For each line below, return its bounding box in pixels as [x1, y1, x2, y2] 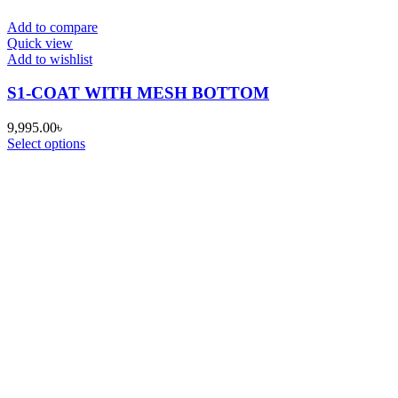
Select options [7, 135, 85, 151]
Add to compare [7, 19, 98, 35]
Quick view [7, 35, 73, 51]
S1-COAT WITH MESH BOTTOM [7, 84, 269, 103]
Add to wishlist [7, 51, 92, 67]
